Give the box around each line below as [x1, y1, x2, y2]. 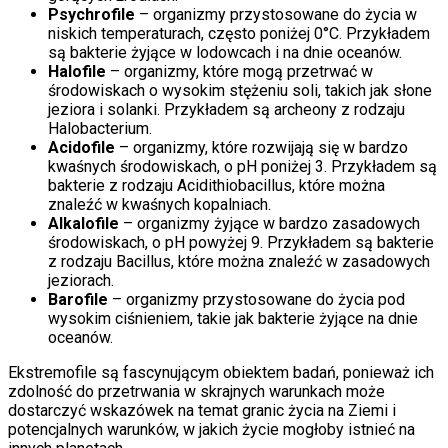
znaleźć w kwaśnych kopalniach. [48, 195, 271, 215]
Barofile [48, 290, 108, 310]
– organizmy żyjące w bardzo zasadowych [119, 214, 420, 234]
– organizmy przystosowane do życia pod [108, 290, 405, 310]
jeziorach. [48, 271, 114, 291]
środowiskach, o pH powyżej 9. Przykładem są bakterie [48, 233, 434, 253]
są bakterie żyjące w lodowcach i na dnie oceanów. [48, 43, 402, 63]
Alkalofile [48, 214, 119, 234]
